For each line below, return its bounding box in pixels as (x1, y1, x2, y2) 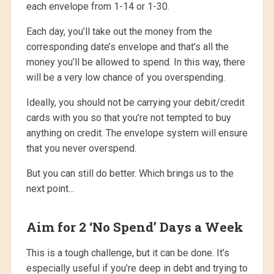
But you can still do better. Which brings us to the (26, 168, 234, 180)
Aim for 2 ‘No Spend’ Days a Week (26, 218, 243, 236)
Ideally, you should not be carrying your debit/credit (26, 97, 245, 109)
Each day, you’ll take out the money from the (26, 26, 212, 38)
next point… (26, 183, 75, 195)
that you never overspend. (26, 143, 136, 155)
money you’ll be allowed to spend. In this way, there (26, 56, 245, 68)
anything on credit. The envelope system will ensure (26, 127, 248, 139)
